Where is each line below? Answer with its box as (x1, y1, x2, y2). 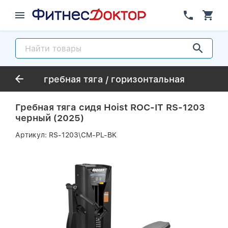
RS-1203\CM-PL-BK (49, 131, 117, 139)
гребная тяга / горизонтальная (43, 73, 185, 84)
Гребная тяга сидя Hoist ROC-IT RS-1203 (15, 102, 205, 112)
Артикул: (15, 131, 49, 139)
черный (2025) (15, 112, 84, 123)
